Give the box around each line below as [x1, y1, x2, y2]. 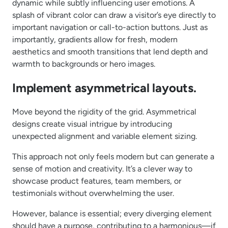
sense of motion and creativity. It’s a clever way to [12, 163, 192, 174]
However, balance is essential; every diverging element [12, 208, 212, 218]
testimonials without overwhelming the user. [12, 188, 174, 198]
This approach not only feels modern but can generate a [12, 151, 214, 161]
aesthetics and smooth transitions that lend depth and [12, 47, 208, 57]
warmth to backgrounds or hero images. [12, 59, 155, 69]
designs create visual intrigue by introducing [12, 119, 172, 129]
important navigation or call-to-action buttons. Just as [12, 22, 208, 33]
